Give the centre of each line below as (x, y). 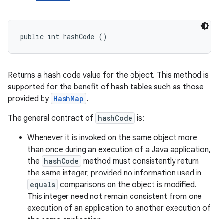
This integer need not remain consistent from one (115, 197)
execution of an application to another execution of (119, 208)
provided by (29, 99)
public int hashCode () (64, 36)
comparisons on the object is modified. (127, 185)
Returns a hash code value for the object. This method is (108, 75)
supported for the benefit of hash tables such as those (106, 87)
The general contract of (52, 118)
